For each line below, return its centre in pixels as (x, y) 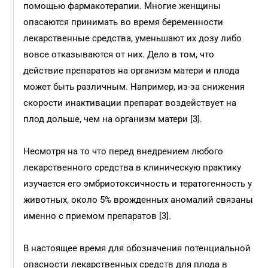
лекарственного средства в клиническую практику (133, 167)
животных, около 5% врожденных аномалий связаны (138, 200)
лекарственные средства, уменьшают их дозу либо (133, 38)
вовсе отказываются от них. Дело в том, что (119, 54)
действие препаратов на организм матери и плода (132, 71)
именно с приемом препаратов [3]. (98, 216)
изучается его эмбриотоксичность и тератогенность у (138, 184)
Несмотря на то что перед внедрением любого (124, 151)
